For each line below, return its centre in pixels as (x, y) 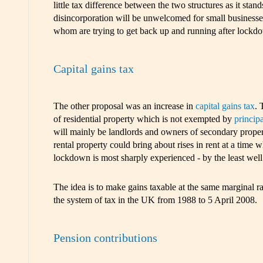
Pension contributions (105, 237)
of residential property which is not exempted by (144, 119)
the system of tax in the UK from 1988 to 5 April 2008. (155, 200)
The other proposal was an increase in (124, 106)
